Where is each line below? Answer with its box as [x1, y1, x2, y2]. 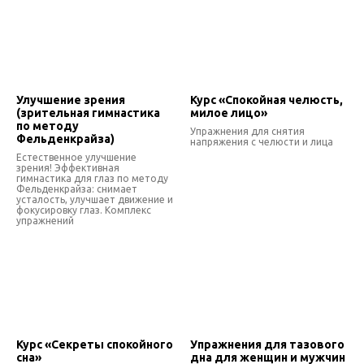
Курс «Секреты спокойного [16, 338, 173, 352]
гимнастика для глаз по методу [16, 172, 168, 184]
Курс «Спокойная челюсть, [190, 93, 343, 106]
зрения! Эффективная [16, 162, 119, 173]
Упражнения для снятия [190, 125, 305, 136]
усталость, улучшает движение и [16, 193, 173, 205]
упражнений [16, 214, 74, 226]
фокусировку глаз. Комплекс [16, 204, 151, 215]
